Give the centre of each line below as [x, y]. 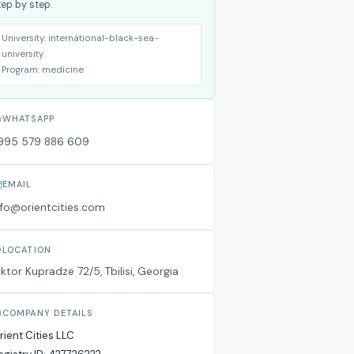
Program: [22, 70]
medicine [63, 70]
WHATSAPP [28, 119]
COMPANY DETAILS [48, 313]
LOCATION [27, 250]
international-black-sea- [104, 38]
